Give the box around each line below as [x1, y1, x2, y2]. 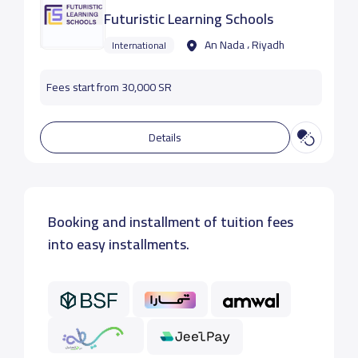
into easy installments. [47, 231, 189, 257]
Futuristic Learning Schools [103, 6, 273, 32]
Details [149, 126, 181, 148]
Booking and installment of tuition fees [47, 209, 293, 235]
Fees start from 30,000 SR [46, 77, 172, 97]
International [111, 36, 166, 54]
